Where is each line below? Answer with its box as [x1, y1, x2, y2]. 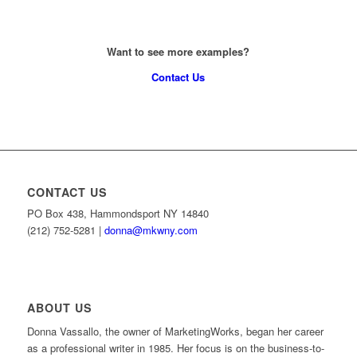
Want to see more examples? [107, 43, 250, 59]
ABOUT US [26, 300, 92, 316]
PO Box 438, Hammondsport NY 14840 [26, 206, 209, 222]
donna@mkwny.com [104, 222, 198, 238]
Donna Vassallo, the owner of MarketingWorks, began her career [26, 324, 324, 339]
